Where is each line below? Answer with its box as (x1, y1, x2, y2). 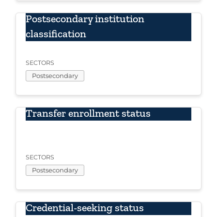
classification (26, 27, 86, 41)
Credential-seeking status (26, 201, 144, 215)
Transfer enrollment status (26, 107, 151, 120)
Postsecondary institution (26, 12, 144, 26)
